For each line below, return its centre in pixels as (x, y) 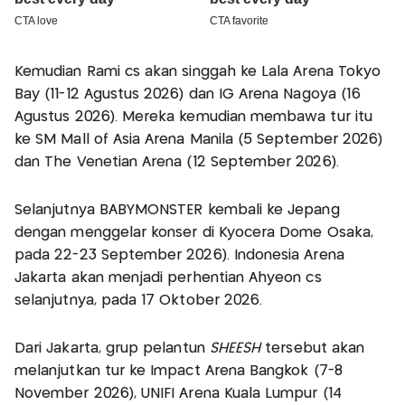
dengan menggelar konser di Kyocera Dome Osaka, (194, 233)
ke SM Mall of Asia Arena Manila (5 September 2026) (199, 140)
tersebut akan (313, 349)
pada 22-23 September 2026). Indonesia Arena (179, 256)
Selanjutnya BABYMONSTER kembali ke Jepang (177, 211)
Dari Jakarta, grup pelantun (112, 349)
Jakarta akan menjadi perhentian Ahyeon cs (168, 278)
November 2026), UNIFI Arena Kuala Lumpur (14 (178, 394)
